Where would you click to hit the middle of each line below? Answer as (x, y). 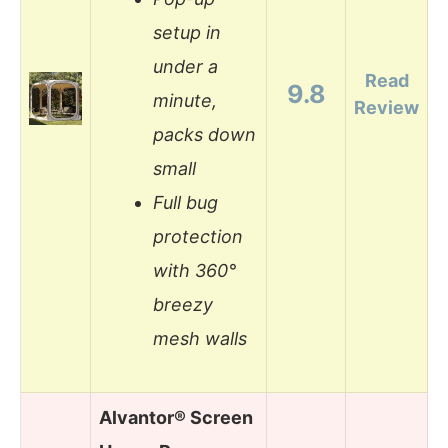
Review (386, 107)
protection (198, 237)
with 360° (194, 271)
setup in (187, 33)
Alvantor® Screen (176, 417)
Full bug (185, 203)
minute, (185, 101)
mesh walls (200, 339)
